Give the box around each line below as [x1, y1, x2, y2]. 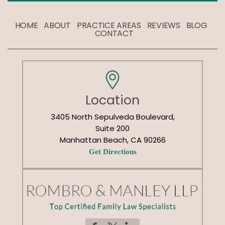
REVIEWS [147, 20, 180, 31]
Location [85, 91, 140, 109]
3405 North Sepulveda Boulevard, [50, 111, 175, 122]
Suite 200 [95, 123, 130, 134]
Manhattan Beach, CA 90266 [59, 135, 166, 145]
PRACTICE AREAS [76, 20, 141, 31]
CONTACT [94, 28, 134, 39]
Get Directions [88, 148, 137, 156]
